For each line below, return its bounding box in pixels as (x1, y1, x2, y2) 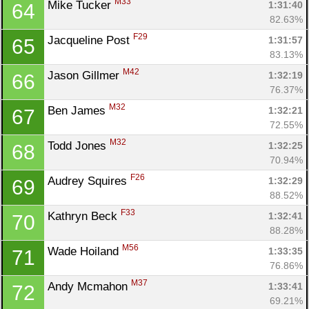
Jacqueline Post (48, 33, 133, 47)
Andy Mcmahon (48, 279, 131, 293)
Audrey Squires (48, 174, 130, 188)
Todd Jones (48, 139, 110, 152)
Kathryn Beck (48, 209, 121, 223)
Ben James (48, 103, 109, 117)
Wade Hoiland (48, 244, 122, 258)
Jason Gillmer (48, 68, 123, 82)
